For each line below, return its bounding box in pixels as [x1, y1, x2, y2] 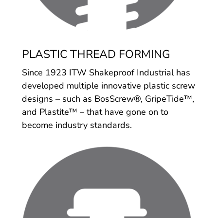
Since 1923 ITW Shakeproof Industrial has [21, 66, 190, 78]
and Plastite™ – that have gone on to [21, 106, 168, 118]
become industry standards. [21, 119, 132, 131]
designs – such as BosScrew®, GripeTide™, [21, 92, 194, 105]
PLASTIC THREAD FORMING [21, 46, 170, 62]
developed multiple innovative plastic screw [21, 79, 195, 91]
